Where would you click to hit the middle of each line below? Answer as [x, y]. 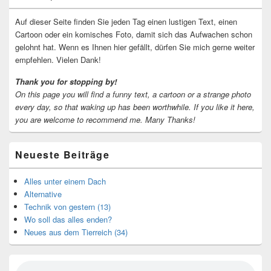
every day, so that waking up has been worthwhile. [103, 107]
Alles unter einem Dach [65, 181]
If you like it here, [224, 107]
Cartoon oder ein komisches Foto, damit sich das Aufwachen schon [134, 34]
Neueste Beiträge [63, 155]
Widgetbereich [33, 9]
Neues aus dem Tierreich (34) [76, 232]
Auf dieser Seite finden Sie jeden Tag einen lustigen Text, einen [126, 22]
